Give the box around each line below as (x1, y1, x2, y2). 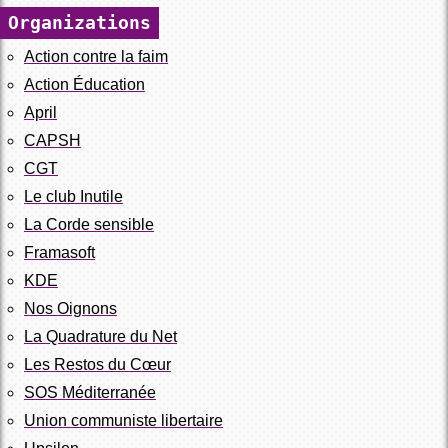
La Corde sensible (24, 216, 154, 234)
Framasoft (24, 244, 95, 262)
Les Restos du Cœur (24, 356, 171, 374)
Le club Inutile (24, 188, 123, 206)
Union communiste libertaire (24, 412, 223, 430)
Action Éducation (24, 76, 145, 94)
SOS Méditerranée (24, 384, 156, 402)
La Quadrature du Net (24, 328, 177, 346)
